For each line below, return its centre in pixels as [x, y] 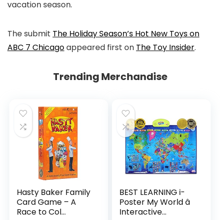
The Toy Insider [165, 48]
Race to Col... [41, 212]
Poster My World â [155, 202]
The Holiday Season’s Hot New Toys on [126, 34]
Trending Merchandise [110, 77]
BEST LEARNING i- [152, 192]
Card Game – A [47, 202]
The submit [30, 34]
